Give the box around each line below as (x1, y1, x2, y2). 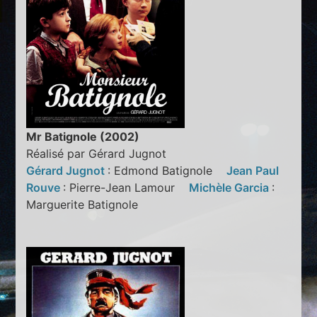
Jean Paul (226, 163, 279, 178)
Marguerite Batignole (26, 197, 149, 212)
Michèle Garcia (189, 180, 272, 195)
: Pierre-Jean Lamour (63, 180, 190, 195)
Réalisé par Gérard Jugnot (26, 146, 167, 161)
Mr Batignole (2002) (26, 129, 140, 144)
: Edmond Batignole (108, 163, 227, 178)
